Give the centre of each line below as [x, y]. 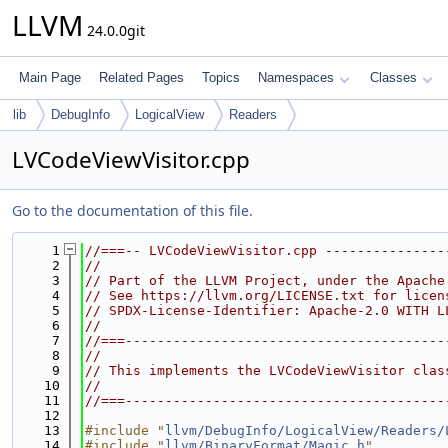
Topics [221, 77]
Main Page [50, 77]
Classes [393, 77]
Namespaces [296, 77]
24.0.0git [114, 30]
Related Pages [141, 77]
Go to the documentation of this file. [132, 210]
